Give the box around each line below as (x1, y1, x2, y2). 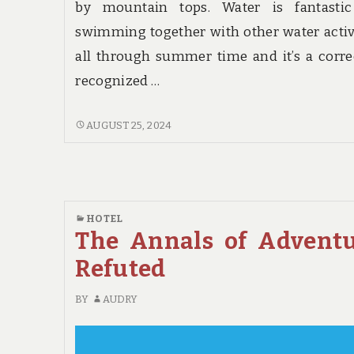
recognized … (75, 73, 160, 90)
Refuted (75, 254, 166, 283)
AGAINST (74, 154, 122, 167)
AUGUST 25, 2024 (86, 119, 171, 131)
